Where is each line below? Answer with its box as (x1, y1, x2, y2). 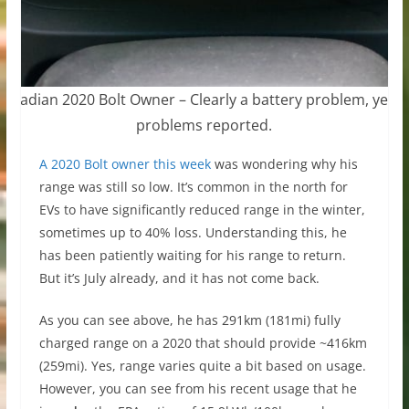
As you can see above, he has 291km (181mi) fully (38, 310, 341, 329)
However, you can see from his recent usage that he (38, 379, 357, 397)
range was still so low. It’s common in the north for (38, 177, 348, 195)
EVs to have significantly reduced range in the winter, (38, 200, 365, 218)
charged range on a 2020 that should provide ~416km (38, 333, 367, 351)
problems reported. (136, 114, 273, 135)
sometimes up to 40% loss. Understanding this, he (38, 223, 347, 241)
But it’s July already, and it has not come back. (38, 268, 320, 287)
